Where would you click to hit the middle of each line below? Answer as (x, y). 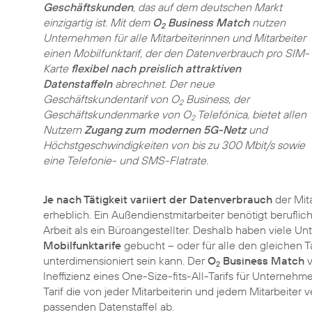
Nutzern (64, 130)
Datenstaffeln (78, 84)
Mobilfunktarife (82, 245)
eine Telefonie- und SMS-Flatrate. (126, 160)
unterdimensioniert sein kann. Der (125, 260)
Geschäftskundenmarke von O (117, 114)
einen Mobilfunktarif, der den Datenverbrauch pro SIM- (176, 53)
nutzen (267, 22)
